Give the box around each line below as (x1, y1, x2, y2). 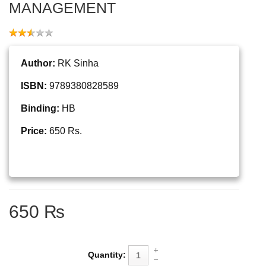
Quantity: (88, 249, 126, 259)
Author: (21, 58, 55, 68)
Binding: (21, 103, 59, 113)
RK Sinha (55, 58, 99, 68)
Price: (21, 125, 47, 136)
